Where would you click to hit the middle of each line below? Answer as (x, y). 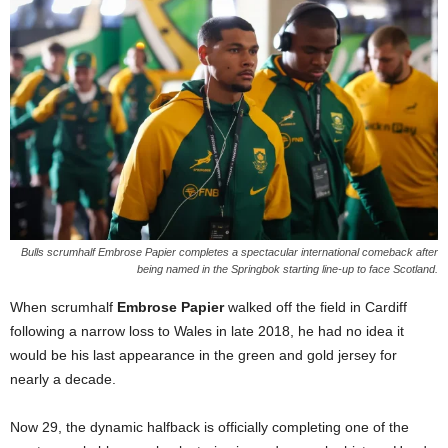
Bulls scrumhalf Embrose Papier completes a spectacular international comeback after (229, 252)
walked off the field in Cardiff (315, 307)
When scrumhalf (63, 307)
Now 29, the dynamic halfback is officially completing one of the (209, 427)
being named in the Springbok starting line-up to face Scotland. (287, 269)
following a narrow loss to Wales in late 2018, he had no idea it (207, 331)
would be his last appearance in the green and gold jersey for (203, 355)
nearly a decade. (63, 379)
